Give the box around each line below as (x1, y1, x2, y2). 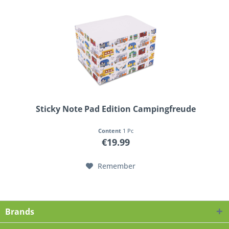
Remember (97, 161, 135, 171)
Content (98, 127, 123, 135)
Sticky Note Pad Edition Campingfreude (35, 103, 196, 115)
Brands (5, 205, 34, 217)
